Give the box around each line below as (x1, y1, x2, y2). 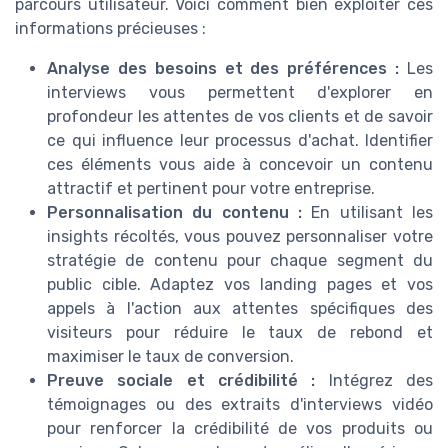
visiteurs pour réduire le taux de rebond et (47, 323, 433, 343)
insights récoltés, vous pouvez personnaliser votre (47, 227, 433, 247)
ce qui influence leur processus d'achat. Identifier (47, 131, 433, 151)
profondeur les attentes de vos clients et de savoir (47, 107, 433, 127)
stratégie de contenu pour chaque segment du (47, 251, 433, 271)
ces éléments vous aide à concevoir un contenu (47, 155, 433, 175)
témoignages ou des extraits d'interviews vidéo (47, 395, 433, 415)
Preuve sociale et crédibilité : (47, 371, 316, 391)
